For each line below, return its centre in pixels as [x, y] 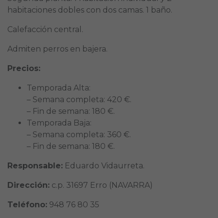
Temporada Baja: [59, 123]
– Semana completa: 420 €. [79, 99]
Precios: [24, 68]
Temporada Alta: [59, 88]
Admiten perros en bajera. [57, 49]
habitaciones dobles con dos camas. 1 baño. [90, 10]
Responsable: [35, 165]
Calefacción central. [45, 29]
